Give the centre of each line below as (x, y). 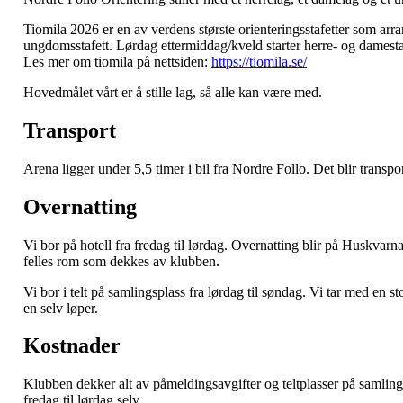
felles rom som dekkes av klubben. (121, 261)
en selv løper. (63, 308)
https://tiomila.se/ (259, 61)
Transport (70, 130)
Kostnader (72, 346)
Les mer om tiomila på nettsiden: (117, 61)
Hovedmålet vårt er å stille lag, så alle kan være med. (173, 92)
